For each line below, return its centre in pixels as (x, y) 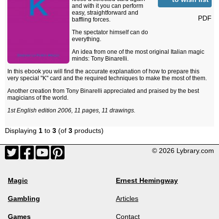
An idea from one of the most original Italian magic (138, 52)
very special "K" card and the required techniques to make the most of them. (107, 78)
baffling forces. (91, 20)
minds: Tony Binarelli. (100, 59)
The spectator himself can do (110, 33)
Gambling (24, 199)
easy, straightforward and (105, 13)
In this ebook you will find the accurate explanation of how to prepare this (103, 72)
